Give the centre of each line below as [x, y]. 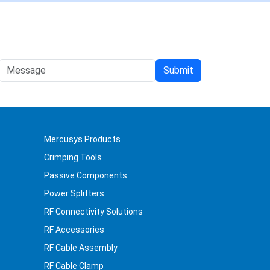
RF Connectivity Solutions [93, 212]
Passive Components [86, 176]
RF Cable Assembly [81, 248]
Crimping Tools [73, 158]
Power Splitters [74, 194]
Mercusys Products [82, 140]
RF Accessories [74, 230]
